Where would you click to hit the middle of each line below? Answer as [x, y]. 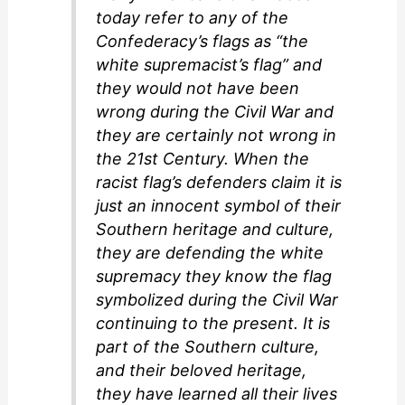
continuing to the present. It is [213, 323]
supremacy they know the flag [214, 276]
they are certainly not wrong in [217, 135]
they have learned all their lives [217, 393]
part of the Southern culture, [208, 346]
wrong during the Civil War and [215, 111]
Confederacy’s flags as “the [202, 41]
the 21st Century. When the [203, 158]
